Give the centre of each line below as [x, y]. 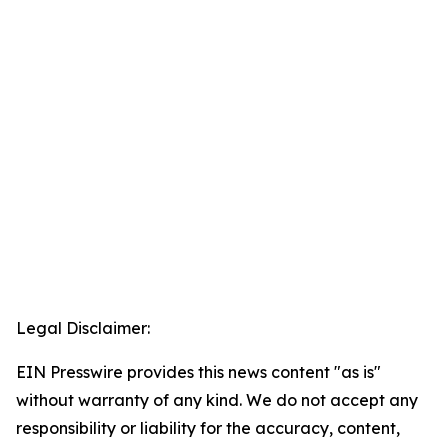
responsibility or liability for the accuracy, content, [208, 428]
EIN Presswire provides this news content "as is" [198, 372]
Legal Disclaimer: [83, 328]
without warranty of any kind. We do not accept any [217, 400]
